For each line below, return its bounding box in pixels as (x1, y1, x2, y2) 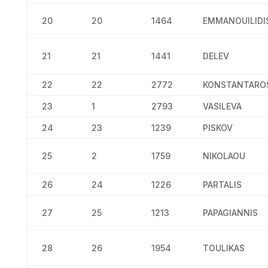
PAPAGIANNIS (202, 208, 258, 218)
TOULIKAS (202, 243, 245, 253)
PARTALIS (202, 179, 242, 190)
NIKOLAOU (202, 151, 245, 161)
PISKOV (202, 123, 233, 133)
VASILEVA (202, 101, 242, 111)
